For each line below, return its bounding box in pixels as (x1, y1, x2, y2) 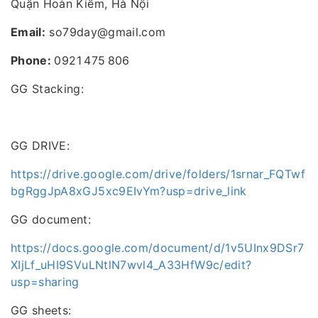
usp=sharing (11, 275, 79, 290)
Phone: (11, 53, 55, 68)
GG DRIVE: (11, 138, 70, 153)
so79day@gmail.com (45, 25, 166, 40)
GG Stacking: (11, 82, 84, 97)
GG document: (11, 212, 92, 227)
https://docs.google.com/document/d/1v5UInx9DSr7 (11, 241, 305, 256)
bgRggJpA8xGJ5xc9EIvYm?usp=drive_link (11, 184, 247, 199)
